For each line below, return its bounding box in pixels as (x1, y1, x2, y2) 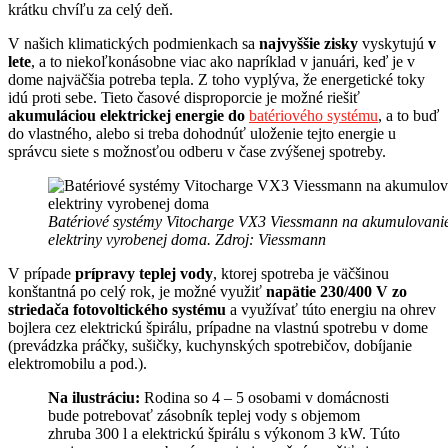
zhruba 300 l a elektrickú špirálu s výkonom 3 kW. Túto (48, 424, 400, 442)
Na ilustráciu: (48, 388, 140, 406)
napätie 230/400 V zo (266, 282, 407, 300)
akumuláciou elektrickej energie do (8, 106, 249, 124)
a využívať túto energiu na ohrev (226, 300, 436, 318)
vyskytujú (358, 34, 428, 52)
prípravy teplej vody (75, 264, 213, 282)
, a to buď (378, 106, 439, 124)
